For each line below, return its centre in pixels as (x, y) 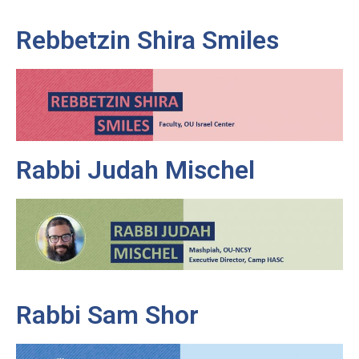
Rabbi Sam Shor (107, 315)
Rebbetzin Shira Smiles (147, 40)
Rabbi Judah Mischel (135, 170)
